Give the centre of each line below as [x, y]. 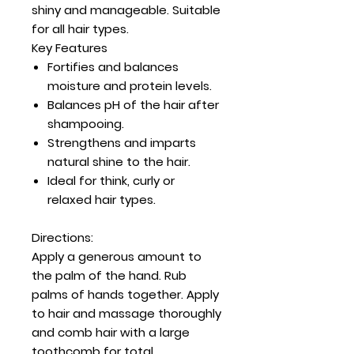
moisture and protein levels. [130, 86]
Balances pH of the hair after [133, 105]
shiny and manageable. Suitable [126, 10]
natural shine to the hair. [119, 162]
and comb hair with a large [111, 332]
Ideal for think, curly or [111, 181]
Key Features [70, 48]
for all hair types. [80, 29]
